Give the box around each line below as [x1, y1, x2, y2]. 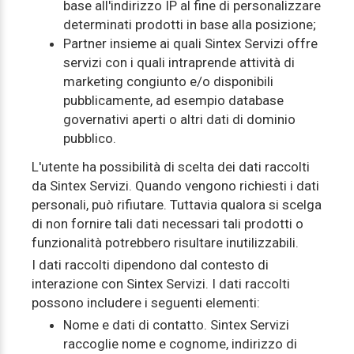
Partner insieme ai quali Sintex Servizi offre [63, 36, 318, 51]
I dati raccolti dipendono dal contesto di [32, 257, 269, 273]
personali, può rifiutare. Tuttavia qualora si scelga [32, 197, 322, 213]
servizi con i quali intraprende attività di [63, 55, 295, 70]
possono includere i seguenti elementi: [32, 295, 260, 311]
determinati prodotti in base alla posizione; [63, 17, 316, 32]
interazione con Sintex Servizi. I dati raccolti [32, 276, 290, 292]
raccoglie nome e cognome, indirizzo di [63, 336, 297, 352]
